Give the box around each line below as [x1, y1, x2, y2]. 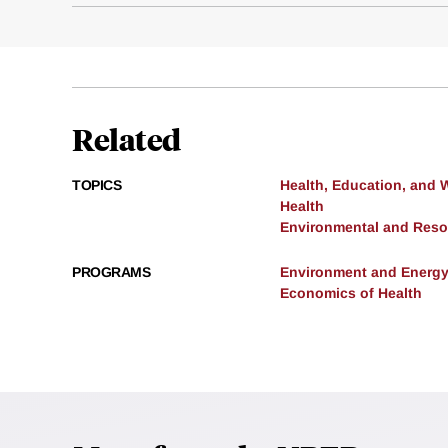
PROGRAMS [72, 264, 150, 281]
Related [72, 119, 181, 159]
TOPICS [72, 177, 121, 194]
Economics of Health [280, 285, 422, 302]
